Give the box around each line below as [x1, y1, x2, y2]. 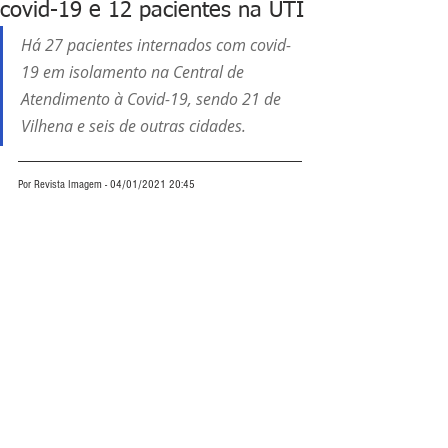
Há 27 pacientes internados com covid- [21, 34, 291, 56]
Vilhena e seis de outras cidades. [21, 115, 246, 137]
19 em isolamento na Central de [21, 61, 248, 83]
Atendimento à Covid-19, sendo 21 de [21, 88, 285, 110]
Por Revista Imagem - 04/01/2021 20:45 [18, 178, 195, 191]
